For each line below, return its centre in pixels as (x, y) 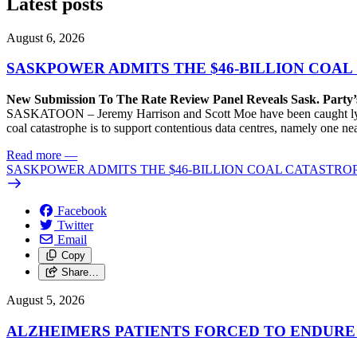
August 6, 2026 (45, 37)
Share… (80, 273)
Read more (34, 155)
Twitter (75, 226)
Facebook (82, 211)
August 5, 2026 (45, 300)
